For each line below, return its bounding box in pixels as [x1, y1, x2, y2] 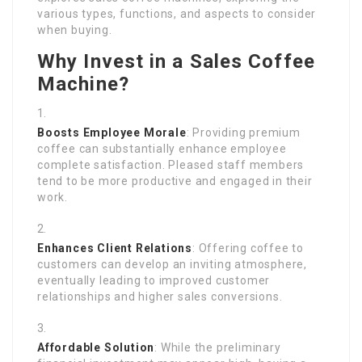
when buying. [37, 23, 112, 37]
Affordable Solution [37, 341, 155, 355]
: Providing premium [186, 126, 301, 140]
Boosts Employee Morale [37, 126, 187, 140]
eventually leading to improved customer [37, 274, 271, 288]
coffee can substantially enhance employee [37, 142, 287, 156]
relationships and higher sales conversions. [37, 290, 283, 304]
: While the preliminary [154, 341, 281, 355]
